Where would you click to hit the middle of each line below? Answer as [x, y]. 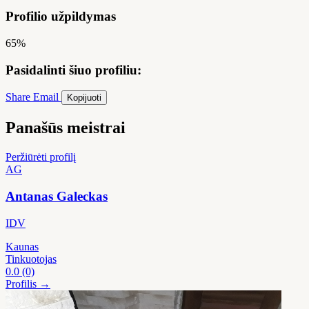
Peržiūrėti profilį [41, 157]
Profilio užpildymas [61, 17]
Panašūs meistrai [66, 128]
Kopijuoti [84, 98]
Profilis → [28, 283]
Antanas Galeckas [57, 196]
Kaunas [22, 246]
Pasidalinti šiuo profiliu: [73, 70]
